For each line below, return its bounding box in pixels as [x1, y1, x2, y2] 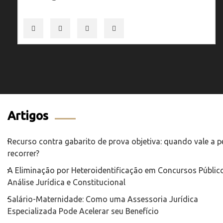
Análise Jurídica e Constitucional [7, 177, 125, 187]
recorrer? [7, 148, 39, 158]
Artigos [7, 109, 48, 122]
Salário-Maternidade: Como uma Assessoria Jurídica [7, 194, 198, 204]
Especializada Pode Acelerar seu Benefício [7, 206, 159, 216]
